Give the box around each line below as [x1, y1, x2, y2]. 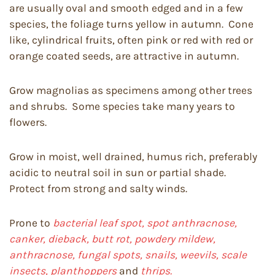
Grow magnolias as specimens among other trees [9, 84, 252, 96]
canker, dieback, [9, 233, 89, 245]
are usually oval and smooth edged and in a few [9, 2, 243, 14]
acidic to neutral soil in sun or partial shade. [9, 166, 228, 179]
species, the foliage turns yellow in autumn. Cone [9, 18, 254, 30]
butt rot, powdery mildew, [91, 233, 215, 245]
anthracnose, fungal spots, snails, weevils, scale [9, 249, 247, 261]
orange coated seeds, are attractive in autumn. [9, 50, 239, 62]
